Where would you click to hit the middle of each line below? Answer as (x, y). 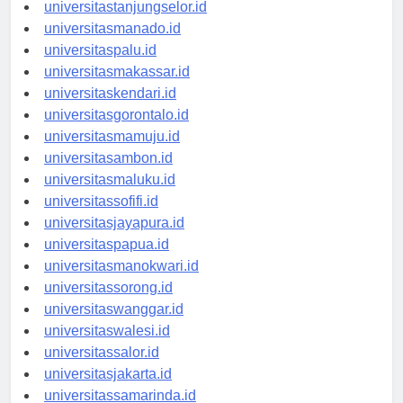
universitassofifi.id (101, 218)
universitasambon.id (108, 175)
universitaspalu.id (100, 67)
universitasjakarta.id (108, 390)
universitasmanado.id (112, 45)
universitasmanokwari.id (121, 282)
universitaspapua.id (107, 261)
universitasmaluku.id (110, 196)
